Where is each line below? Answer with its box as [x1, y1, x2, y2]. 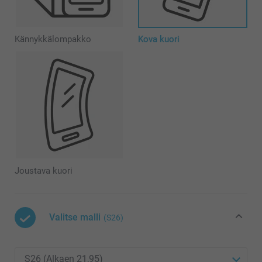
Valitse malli [49, 212, 101, 223]
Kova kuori [137, 34, 180, 45]
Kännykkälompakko [15, 34, 91, 45]
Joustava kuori [15, 166, 73, 177]
